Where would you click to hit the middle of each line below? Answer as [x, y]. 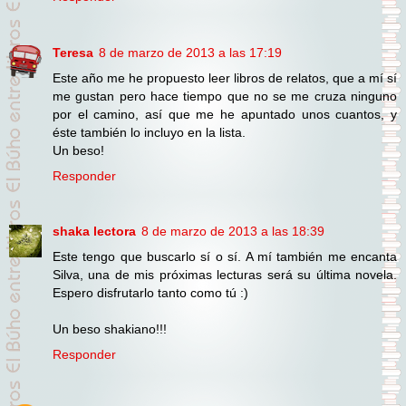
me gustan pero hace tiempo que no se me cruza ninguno [225, 96]
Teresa [73, 52]
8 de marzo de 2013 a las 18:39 [233, 232]
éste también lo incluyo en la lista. [149, 132]
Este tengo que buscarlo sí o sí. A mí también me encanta [225, 257]
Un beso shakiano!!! [110, 329]
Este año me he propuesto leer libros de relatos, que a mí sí [225, 77]
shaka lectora [94, 232]
